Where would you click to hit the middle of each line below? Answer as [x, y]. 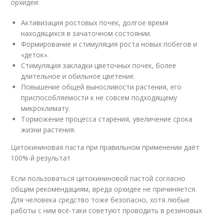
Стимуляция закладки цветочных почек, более [99, 65]
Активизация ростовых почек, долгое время [95, 23]
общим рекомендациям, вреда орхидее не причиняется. [104, 189]
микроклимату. [46, 108]
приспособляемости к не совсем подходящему [99, 98]
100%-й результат [41, 158]
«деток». [35, 55]
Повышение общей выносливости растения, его [101, 87]
